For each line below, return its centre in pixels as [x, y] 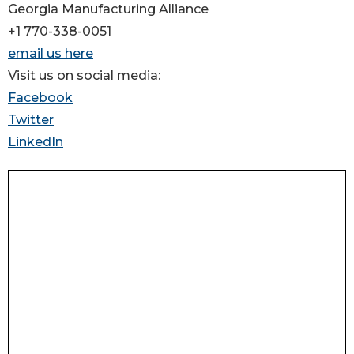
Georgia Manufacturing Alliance [108, 9]
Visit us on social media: [84, 76]
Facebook [40, 98]
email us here [51, 54]
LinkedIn [36, 142]
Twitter [31, 120]
